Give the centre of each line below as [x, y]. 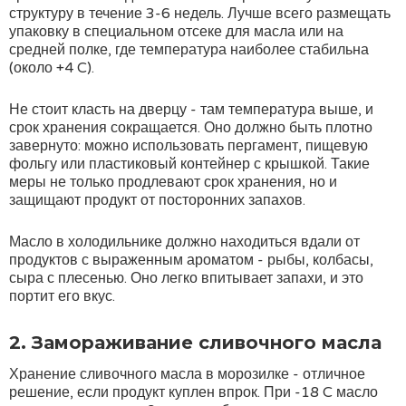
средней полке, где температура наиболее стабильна [189, 50]
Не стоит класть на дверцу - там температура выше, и [191, 110]
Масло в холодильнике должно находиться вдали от [184, 242]
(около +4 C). [52, 68]
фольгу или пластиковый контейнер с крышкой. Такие [189, 164]
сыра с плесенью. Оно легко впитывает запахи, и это [186, 278]
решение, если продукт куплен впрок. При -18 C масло [193, 392]
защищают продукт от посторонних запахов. [157, 200]
